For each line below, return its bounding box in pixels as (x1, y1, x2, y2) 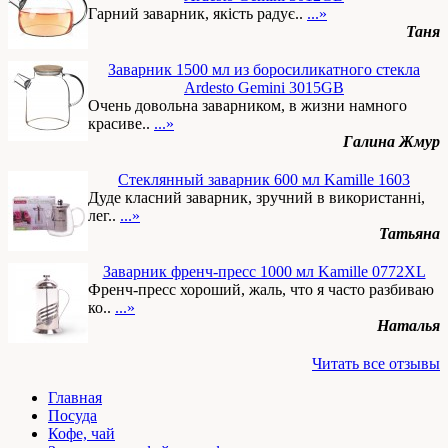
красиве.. (88, 115, 154, 132)
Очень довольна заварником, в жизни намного (88, 97, 407, 114)
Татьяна (379, 225, 440, 242)
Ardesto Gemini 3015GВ (184, 79, 344, 96)
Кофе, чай (48, 425, 115, 442)
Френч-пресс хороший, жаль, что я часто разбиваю (88, 281, 434, 298)
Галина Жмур (343, 133, 440, 150)
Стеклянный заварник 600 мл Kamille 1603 (118, 171, 410, 188)
